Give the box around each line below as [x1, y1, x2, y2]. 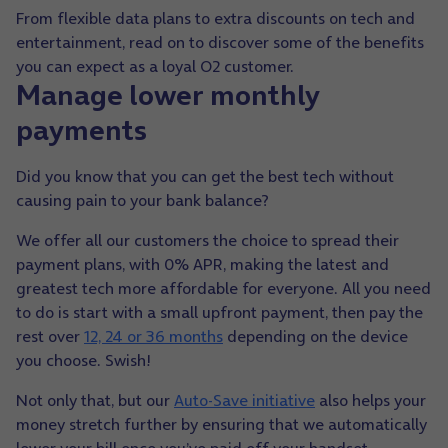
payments [16, 110, 147, 150]
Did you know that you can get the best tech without [16, 165, 394, 187]
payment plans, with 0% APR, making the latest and [16, 253, 389, 275]
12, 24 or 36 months [84, 325, 223, 347]
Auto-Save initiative [174, 389, 315, 411]
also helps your [315, 389, 426, 411]
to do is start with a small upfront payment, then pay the [16, 301, 423, 323]
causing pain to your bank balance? [16, 189, 269, 211]
